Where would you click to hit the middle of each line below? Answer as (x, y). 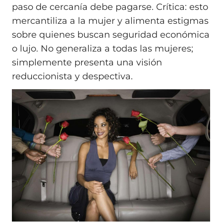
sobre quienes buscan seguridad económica (111, 35)
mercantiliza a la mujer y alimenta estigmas (110, 21)
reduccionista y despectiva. (72, 77)
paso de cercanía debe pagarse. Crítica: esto (110, 7)
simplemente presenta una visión (87, 63)
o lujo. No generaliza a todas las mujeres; (103, 49)
